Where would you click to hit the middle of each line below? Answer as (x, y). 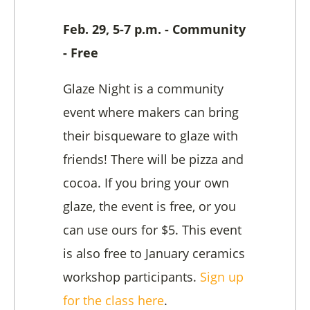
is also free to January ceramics (154, 254)
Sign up (222, 277)
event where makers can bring (151, 112)
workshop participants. (131, 277)
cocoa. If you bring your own (146, 183)
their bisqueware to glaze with (151, 136)
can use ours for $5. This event (152, 230)
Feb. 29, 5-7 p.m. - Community (154, 29)
